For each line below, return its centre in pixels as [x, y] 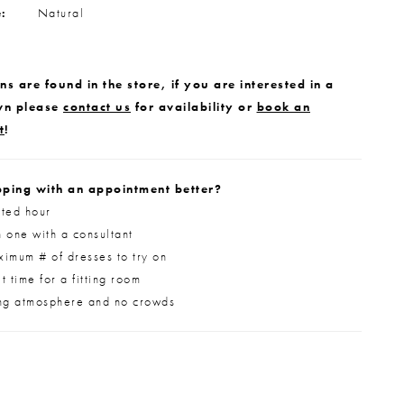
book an [283, 106]
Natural [60, 12]
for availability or [194, 106]
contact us [97, 106]
